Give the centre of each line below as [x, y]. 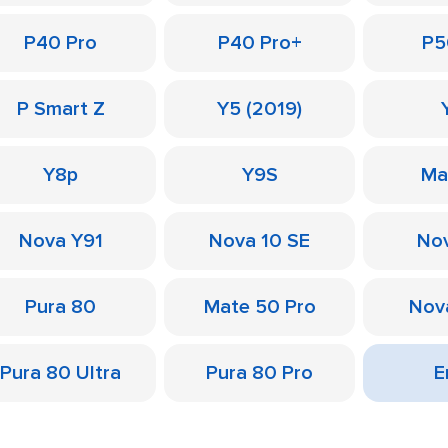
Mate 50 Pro [259, 307]
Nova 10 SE [259, 241]
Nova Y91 [60, 241]
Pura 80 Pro [259, 373]
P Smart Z [60, 109]
